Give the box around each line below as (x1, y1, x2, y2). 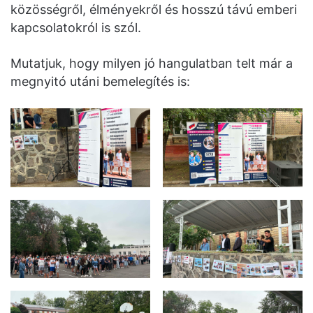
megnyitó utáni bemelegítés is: (10, 74, 190, 89)
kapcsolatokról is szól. (10, 20, 141, 36)
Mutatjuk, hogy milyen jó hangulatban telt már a (10, 56, 293, 71)
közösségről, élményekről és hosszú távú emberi (10, 2, 297, 17)
